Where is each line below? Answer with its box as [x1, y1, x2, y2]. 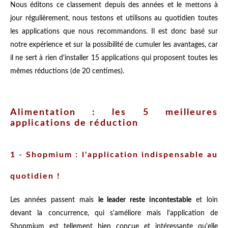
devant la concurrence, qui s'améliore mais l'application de [10, 209, 218, 217]
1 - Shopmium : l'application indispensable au [10, 150, 218, 159]
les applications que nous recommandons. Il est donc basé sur [10, 28, 218, 36]
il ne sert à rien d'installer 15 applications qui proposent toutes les [10, 54, 218, 62]
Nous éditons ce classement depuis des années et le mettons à [10, 2, 218, 9]
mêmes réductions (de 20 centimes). [10, 68, 124, 75]
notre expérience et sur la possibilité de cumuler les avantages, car [10, 41, 218, 49]
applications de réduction [10, 118, 138, 128]
